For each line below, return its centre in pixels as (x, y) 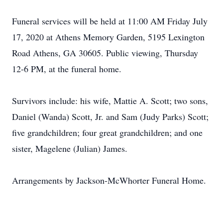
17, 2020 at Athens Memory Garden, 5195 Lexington (108, 37)
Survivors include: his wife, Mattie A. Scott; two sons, (110, 101)
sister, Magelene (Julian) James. (70, 148)
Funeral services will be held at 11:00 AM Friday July (110, 21)
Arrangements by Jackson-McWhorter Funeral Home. (109, 180)
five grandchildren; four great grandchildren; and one (107, 132)
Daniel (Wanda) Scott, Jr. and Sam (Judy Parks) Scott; (110, 116)
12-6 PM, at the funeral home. (67, 69)
